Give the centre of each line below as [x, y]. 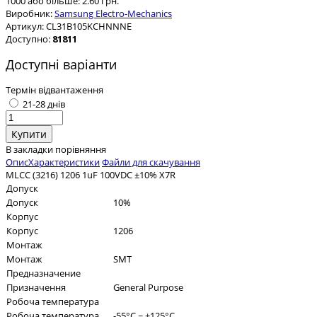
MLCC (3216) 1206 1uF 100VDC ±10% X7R [91, 174]
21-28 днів [44, 104]
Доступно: [28, 39]
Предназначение [44, 273]
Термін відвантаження [54, 90]
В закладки [29, 149]
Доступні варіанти [61, 64]
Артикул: [25, 27]
